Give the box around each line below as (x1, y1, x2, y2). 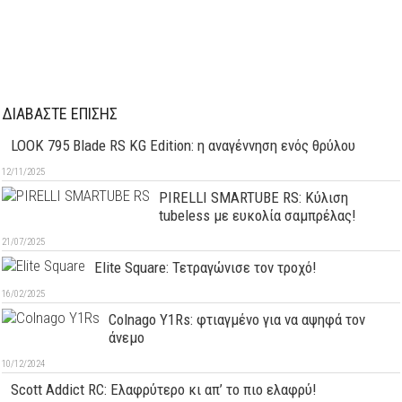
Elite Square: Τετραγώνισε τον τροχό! (94, 258, 318, 276)
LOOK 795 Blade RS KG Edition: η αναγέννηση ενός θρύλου (11, 135, 356, 154)
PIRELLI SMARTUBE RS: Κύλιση (159, 188, 349, 206)
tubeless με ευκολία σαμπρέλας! (159, 205, 357, 224)
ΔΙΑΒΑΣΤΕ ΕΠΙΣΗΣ (2, 103, 118, 123)
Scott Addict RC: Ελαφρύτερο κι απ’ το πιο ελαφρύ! (11, 380, 318, 398)
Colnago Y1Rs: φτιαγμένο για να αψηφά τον (109, 310, 366, 328)
